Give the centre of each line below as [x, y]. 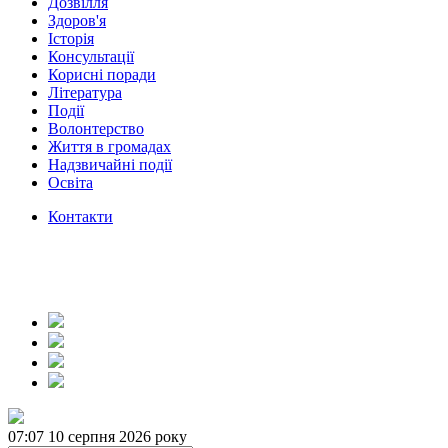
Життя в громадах [109, 146]
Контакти [80, 216]
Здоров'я [77, 20]
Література [85, 92]
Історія [71, 38]
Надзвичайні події [110, 164]
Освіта [70, 182]
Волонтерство [96, 128]
